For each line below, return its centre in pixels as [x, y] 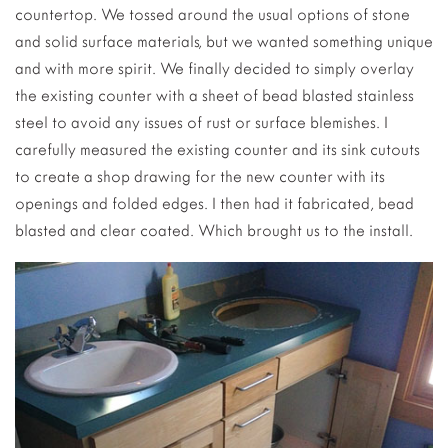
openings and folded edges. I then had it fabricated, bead [214, 203]
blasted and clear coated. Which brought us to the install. [214, 230]
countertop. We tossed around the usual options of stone [212, 14]
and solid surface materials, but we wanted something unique [224, 41]
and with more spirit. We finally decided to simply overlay [214, 68]
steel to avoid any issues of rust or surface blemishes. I [201, 122]
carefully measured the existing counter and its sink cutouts [217, 149]
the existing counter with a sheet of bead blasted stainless [214, 95]
